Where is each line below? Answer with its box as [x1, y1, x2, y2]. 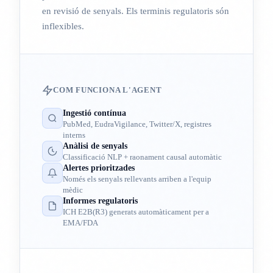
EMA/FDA [63, 218, 98, 227]
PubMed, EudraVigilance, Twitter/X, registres [63, 119, 211, 129]
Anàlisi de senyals [63, 141, 127, 151]
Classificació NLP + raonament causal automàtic [63, 152, 222, 161]
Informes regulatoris [63, 196, 138, 205]
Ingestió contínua [63, 108, 126, 118]
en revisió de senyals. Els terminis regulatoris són [42, 6, 229, 16]
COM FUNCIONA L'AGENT [53, 85, 162, 94]
